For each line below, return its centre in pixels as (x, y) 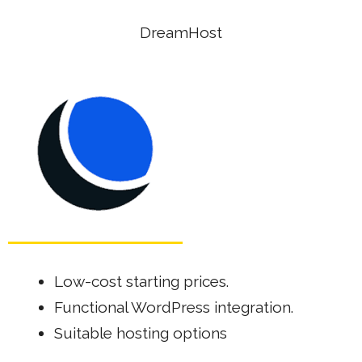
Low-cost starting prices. (141, 281)
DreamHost (181, 32)
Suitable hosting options (141, 333)
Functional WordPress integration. (174, 307)
